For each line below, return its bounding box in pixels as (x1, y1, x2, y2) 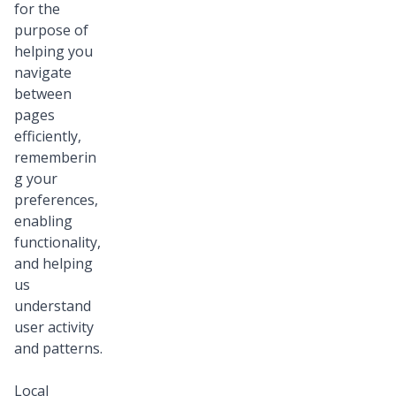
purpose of (14, 20, 88, 41)
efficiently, (14, 126, 81, 147)
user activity (14, 317, 94, 338)
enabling (14, 211, 72, 232)
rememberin (14, 148, 96, 168)
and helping (14, 254, 93, 274)
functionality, (14, 232, 101, 253)
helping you (14, 42, 93, 62)
